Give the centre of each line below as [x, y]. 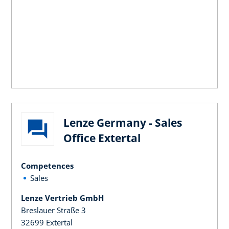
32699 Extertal [47, 222]
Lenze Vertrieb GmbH [62, 198]
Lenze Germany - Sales [123, 122]
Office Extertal [102, 138]
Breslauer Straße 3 [53, 210]
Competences [47, 165]
